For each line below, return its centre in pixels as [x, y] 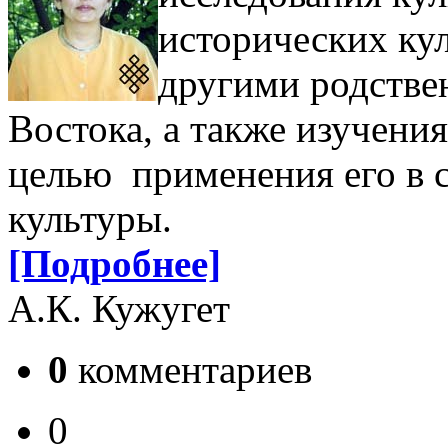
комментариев [190, 370]
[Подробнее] [114, 264]
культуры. [90, 219]
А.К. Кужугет [119, 309]
